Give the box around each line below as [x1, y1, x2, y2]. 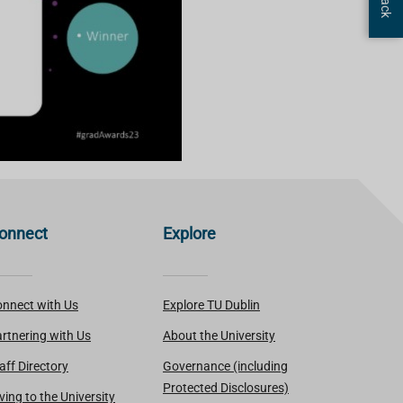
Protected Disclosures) [163, 381, 289, 395]
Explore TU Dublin [163, 298, 260, 312]
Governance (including [163, 359, 288, 373]
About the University [163, 328, 275, 343]
